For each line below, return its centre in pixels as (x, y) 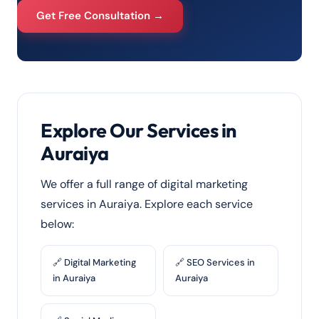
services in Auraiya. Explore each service (147, 204)
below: (57, 224)
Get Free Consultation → (100, 16)
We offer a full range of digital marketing (144, 184)
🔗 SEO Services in (215, 262)
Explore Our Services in (138, 130)
